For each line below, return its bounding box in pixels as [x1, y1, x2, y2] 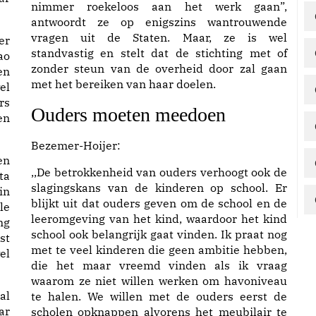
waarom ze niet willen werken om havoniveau [31, 274, 287, 288]
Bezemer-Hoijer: [31, 138, 121, 152]
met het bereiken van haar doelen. [31, 77, 216, 91]
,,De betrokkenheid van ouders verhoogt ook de [31, 165, 287, 179]
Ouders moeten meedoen [31, 104, 226, 126]
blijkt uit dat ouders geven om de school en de [31, 196, 287, 210]
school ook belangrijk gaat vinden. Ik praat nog [31, 227, 287, 241]
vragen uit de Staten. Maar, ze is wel [31, 30, 287, 44]
